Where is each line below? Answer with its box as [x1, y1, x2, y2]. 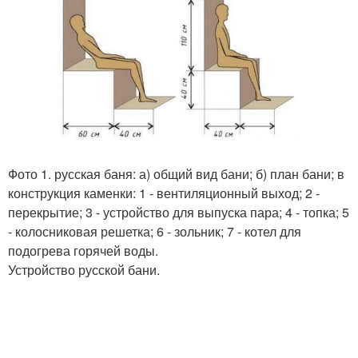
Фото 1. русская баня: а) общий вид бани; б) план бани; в [8, 165, 344, 184]
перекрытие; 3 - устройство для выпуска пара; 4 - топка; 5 [8, 203, 349, 222]
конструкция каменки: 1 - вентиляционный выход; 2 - [8, 184, 320, 203]
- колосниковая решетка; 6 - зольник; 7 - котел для [8, 222, 301, 241]
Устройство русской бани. [8, 261, 160, 280]
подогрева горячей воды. [8, 241, 158, 261]
